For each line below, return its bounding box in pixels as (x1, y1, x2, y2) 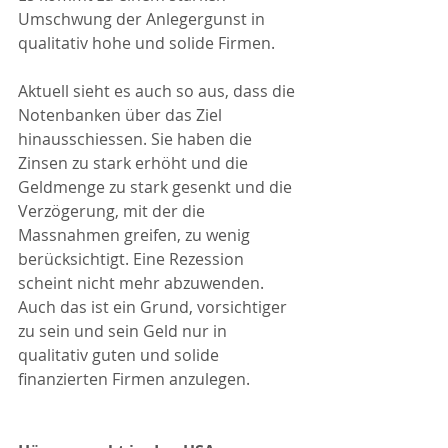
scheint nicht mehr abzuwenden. (18, 271, 268, 294)
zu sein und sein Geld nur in (18, 319, 231, 342)
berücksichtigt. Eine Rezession (18, 247, 248, 270)
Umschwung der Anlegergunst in (18, 7, 269, 30)
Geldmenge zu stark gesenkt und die (18, 175, 296, 198)
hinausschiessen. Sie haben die (18, 127, 256, 150)
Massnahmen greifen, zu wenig (18, 223, 254, 246)
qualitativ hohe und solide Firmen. (18, 31, 279, 54)
